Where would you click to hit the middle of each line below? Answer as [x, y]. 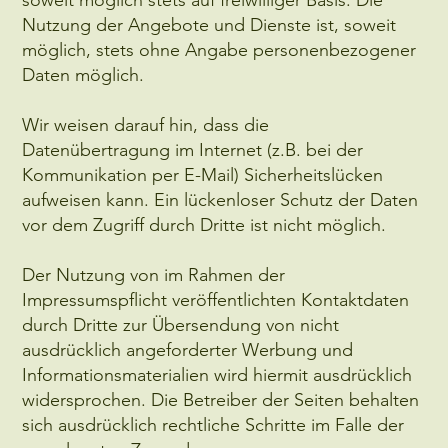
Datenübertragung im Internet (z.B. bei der [193, 149]
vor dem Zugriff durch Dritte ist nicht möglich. [204, 224]
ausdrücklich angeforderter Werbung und [188, 349]
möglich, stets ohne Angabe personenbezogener [219, 49]
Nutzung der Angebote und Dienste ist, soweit [209, 24]
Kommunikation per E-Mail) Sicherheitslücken [203, 174]
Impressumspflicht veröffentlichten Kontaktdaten [216, 299]
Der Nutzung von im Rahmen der [154, 274]
